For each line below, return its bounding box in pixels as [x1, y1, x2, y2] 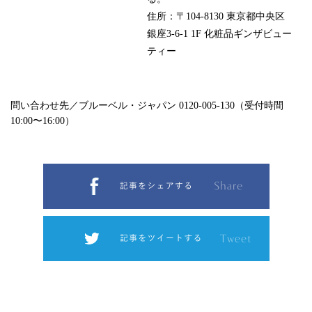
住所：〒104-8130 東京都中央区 [147, 10, 286, 22]
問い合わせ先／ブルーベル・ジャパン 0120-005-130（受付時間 [10, 100, 283, 111]
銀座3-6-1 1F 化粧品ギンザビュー [147, 28, 292, 39]
